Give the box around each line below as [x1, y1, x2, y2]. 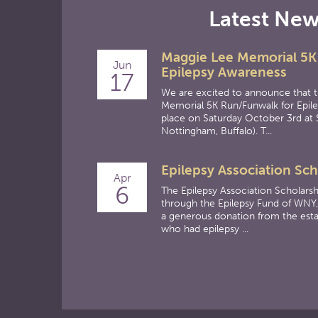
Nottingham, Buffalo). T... [161, 125, 272, 137]
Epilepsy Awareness [161, 64, 287, 80]
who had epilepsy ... [161, 223, 248, 235]
